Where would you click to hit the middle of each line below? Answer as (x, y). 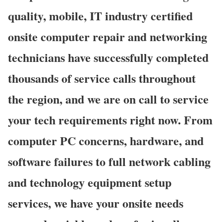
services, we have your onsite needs (96, 203)
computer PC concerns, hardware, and (106, 140)
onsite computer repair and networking (108, 36)
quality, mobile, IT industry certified (100, 15)
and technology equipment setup (90, 182)
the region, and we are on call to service (108, 99)
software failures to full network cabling (109, 161)
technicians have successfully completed (108, 57)
